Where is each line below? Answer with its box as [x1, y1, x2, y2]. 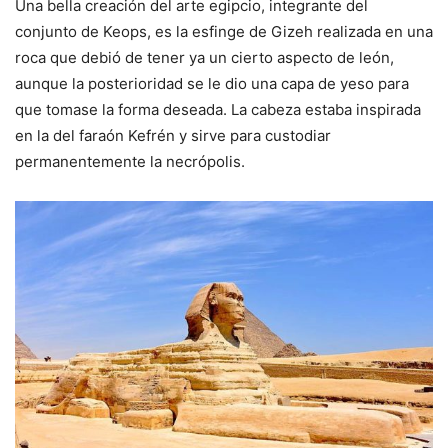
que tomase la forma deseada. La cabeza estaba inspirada [15, 99, 421, 119]
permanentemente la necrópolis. [15, 151, 245, 171]
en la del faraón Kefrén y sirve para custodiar [15, 125, 331, 145]
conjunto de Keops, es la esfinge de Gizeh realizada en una [15, 21, 433, 41]
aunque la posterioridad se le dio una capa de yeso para [15, 73, 409, 93]
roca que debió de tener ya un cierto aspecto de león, [15, 47, 394, 67]
